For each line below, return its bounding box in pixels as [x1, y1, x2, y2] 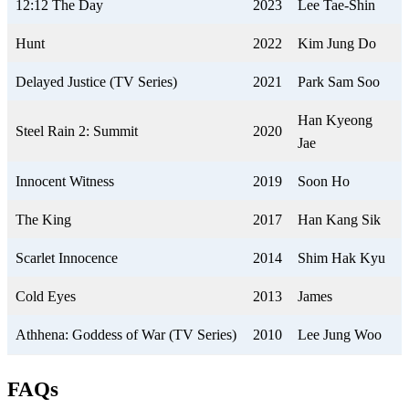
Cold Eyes [16, 288, 76, 305]
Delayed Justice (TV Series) [16, 74, 177, 90]
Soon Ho [298, 173, 350, 190]
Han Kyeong [298, 112, 372, 129]
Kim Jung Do [298, 36, 376, 52]
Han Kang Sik [298, 212, 381, 228]
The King [16, 212, 71, 228]
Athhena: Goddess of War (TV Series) [16, 327, 236, 343]
